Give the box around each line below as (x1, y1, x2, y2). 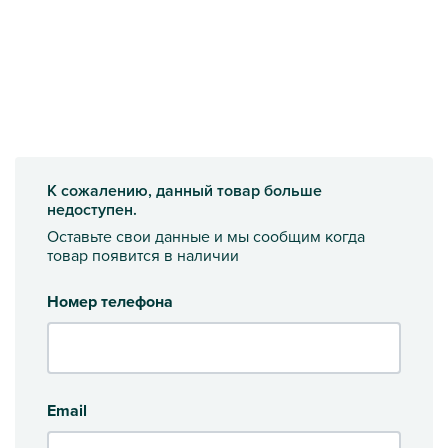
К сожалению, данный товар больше (47, 178, 322, 202)
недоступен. (47, 197, 137, 221)
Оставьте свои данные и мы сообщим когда (47, 224, 365, 247)
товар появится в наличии (47, 243, 239, 266)
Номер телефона (47, 289, 173, 313)
